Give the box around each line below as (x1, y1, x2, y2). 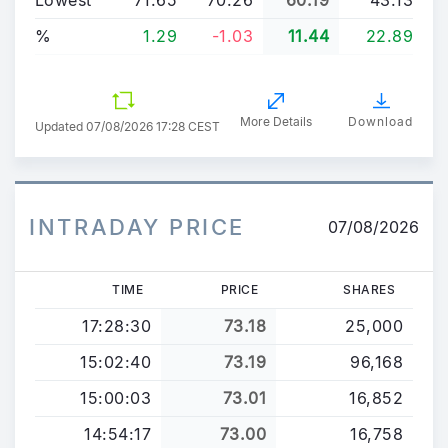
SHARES (343, 281, 395, 297)
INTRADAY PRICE (29, 213, 245, 240)
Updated (35, 119, 86, 135)
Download (348, 113, 413, 129)
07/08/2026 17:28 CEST (86, 119, 220, 135)
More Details (240, 113, 312, 129)
